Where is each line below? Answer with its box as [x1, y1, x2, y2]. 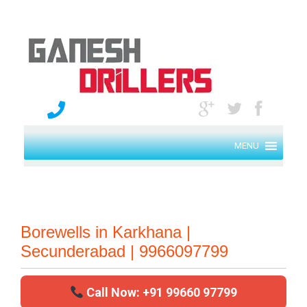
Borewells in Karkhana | [21, 222, 191, 241]
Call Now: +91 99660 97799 [84, 285, 238, 299]
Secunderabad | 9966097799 [21, 241, 228, 260]
